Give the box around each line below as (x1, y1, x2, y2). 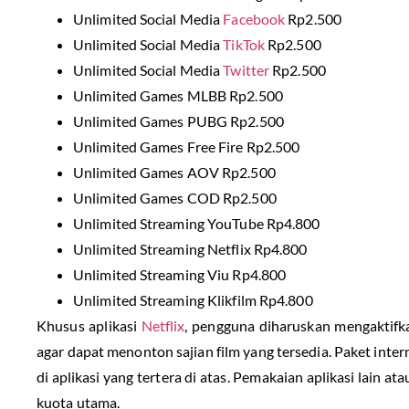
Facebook (223, 9, 286, 27)
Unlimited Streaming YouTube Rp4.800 (73, 214, 320, 232)
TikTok (223, 35, 265, 53)
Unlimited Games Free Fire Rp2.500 (73, 137, 300, 155)
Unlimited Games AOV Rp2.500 (73, 163, 276, 181)
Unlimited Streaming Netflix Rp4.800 (73, 239, 308, 257)
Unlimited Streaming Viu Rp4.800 (73, 265, 287, 283)
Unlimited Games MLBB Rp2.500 (73, 86, 283, 104)
